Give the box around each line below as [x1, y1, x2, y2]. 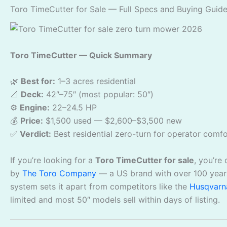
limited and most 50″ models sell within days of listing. [10, 195, 220, 205]
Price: [20, 116, 43, 126]
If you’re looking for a [10, 155, 95, 166]
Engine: [20, 102, 50, 113]
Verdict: [20, 129, 51, 139]
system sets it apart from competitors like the [10, 181, 190, 192]
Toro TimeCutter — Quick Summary [10, 50, 152, 60]
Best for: [21, 76, 55, 87]
